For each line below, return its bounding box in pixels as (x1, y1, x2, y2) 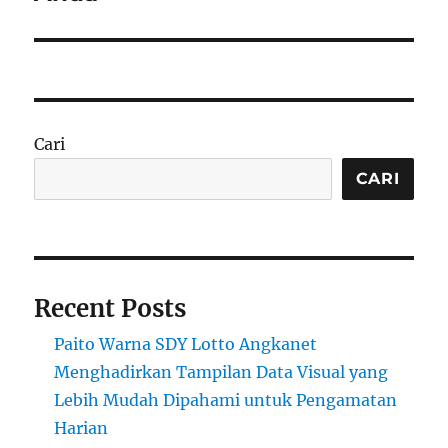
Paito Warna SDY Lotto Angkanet (54, 333, 318, 354)
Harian (54, 417, 109, 438)
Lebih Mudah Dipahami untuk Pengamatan (54, 389, 398, 410)
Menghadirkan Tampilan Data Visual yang (54, 361, 389, 382)
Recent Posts (34, 292, 187, 324)
